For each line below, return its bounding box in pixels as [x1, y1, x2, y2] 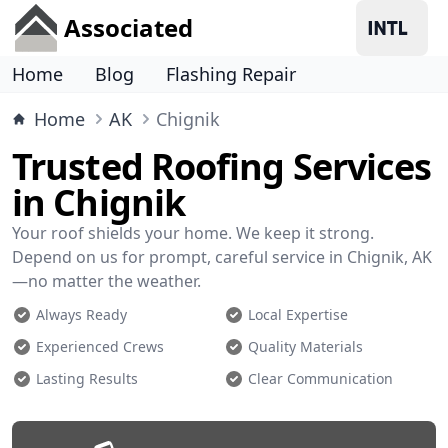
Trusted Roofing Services [12, 142, 432, 191]
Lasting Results [36, 369, 138, 388]
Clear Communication [248, 369, 393, 388]
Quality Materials [248, 337, 363, 356]
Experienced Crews [36, 337, 164, 356]
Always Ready [36, 305, 127, 324]
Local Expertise [248, 305, 348, 324]
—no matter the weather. [12, 270, 201, 292]
